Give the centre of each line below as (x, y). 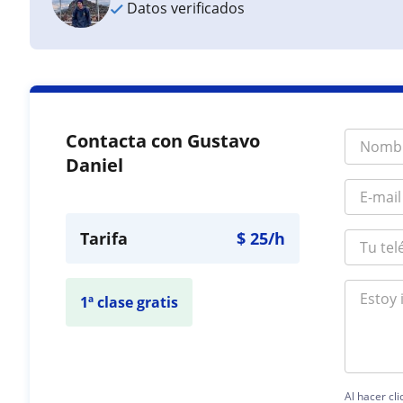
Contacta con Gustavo (163, 141)
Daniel (95, 165)
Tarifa (104, 238)
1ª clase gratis (130, 302)
